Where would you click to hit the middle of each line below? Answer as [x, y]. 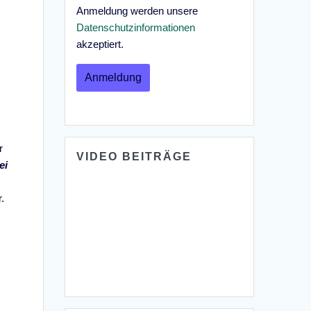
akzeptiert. [100, 44]
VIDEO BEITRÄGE [134, 156]
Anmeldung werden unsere [137, 10]
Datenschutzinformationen [136, 27]
